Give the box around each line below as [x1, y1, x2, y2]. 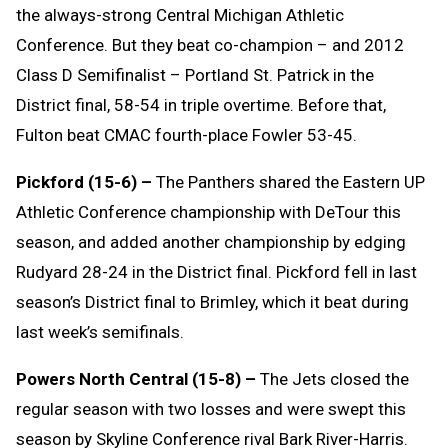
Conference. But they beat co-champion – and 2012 [16, 35, 404, 56]
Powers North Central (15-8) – [16, 369, 260, 390]
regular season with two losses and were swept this [16, 399, 406, 420]
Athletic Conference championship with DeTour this [16, 202, 401, 223]
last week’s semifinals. [16, 322, 184, 343]
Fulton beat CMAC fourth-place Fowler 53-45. [16, 125, 357, 146]
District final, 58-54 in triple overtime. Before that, [16, 95, 386, 116]
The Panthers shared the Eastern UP [156, 172, 425, 193]
